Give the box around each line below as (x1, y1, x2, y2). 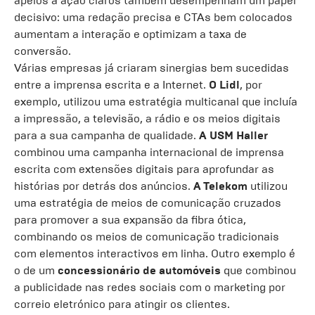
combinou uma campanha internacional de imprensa (14, 146, 284, 159)
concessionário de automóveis (58, 264, 221, 277)
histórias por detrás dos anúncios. (14, 179, 193, 193)
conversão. (14, 44, 71, 58)
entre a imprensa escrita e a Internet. (14, 78, 209, 91)
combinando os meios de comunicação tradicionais (14, 230, 279, 243)
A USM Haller (199, 129, 268, 142)
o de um (14, 264, 58, 277)
